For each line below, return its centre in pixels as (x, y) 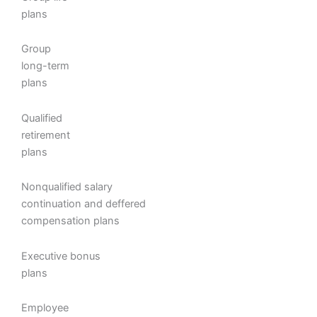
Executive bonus (61, 256)
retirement (46, 135)
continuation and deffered (83, 204)
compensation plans (70, 221)
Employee (45, 308)
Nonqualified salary (67, 187)
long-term (45, 66)
